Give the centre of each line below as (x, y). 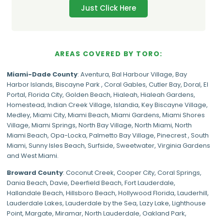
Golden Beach (88, 94)
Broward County (35, 173)
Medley (18, 115)
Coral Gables (125, 84)
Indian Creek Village (79, 105)
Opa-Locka (68, 135)
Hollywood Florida (146, 193)
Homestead (26, 105)
